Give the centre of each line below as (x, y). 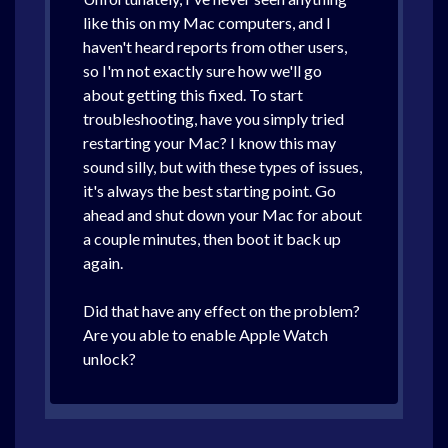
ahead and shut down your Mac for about (222, 214)
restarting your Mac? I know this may (209, 142)
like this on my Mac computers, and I (207, 22)
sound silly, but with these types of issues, (222, 166)
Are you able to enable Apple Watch (205, 334)
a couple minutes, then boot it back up (212, 238)
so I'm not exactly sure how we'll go (202, 70)
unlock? (109, 358)
